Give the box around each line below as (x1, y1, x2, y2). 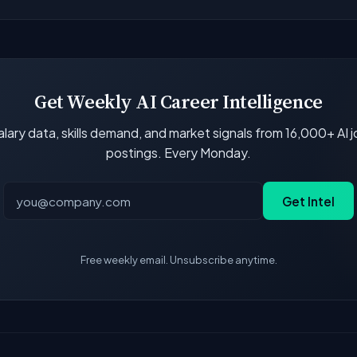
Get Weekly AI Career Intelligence (34, 88, 323, 115)
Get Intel (282, 193, 335, 209)
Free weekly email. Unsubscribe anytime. (80, 253, 277, 267)
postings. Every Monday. (106, 143, 251, 161)
